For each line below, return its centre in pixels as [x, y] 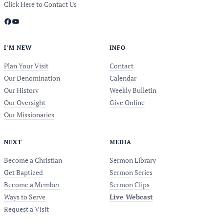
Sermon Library [133, 160]
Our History [21, 90]
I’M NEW [18, 48]
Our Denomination [32, 78]
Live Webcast [131, 197]
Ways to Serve [25, 197]
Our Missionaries [29, 115]
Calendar [123, 78]
